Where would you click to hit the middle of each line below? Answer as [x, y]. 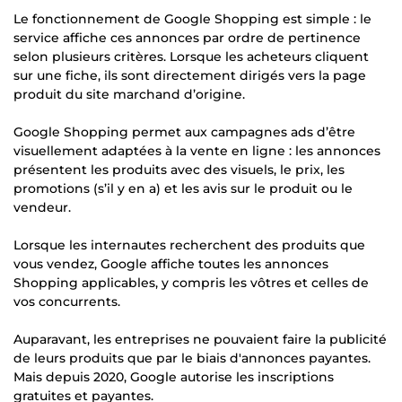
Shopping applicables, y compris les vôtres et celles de [191, 282]
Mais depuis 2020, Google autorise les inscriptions [174, 376]
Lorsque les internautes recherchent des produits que [189, 245]
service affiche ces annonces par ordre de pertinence [187, 37]
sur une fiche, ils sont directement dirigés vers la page [190, 75]
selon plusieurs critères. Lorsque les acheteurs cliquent [191, 56]
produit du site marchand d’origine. [129, 94]
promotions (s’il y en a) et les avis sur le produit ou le [183, 188]
